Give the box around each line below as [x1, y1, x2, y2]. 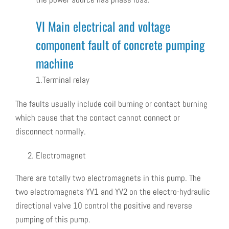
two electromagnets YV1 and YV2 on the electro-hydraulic [15, 186, 210, 198]
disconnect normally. [15, 126, 86, 138]
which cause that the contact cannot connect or [15, 112, 180, 124]
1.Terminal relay [36, 74, 89, 86]
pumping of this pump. [15, 214, 90, 225]
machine [36, 53, 74, 72]
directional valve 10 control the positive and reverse [15, 200, 192, 212]
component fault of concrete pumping [36, 35, 205, 54]
